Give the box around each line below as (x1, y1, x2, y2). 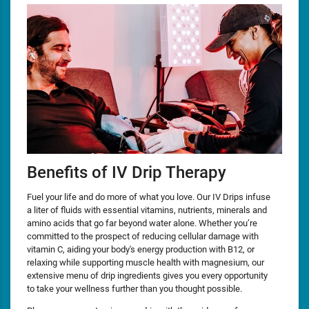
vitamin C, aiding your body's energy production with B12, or (27, 244, 255, 255)
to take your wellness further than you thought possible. (27, 283, 242, 295)
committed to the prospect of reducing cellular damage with (27, 231, 259, 242)
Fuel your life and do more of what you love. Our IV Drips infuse (27, 192, 270, 203)
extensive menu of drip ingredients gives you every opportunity (27, 270, 268, 281)
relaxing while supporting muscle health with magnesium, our (27, 257, 264, 268)
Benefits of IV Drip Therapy (27, 162, 226, 183)
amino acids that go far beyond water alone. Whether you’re (27, 218, 257, 229)
